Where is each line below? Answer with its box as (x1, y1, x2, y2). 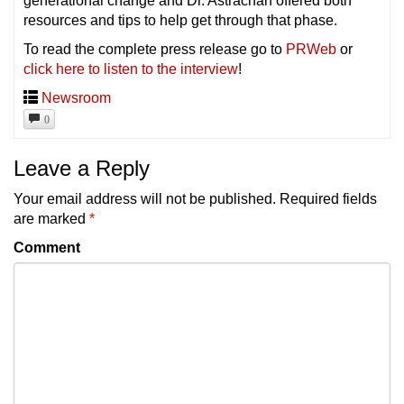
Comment (14, 239, 80, 255)
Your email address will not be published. (14, 190, 276, 207)
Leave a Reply (14, 155, 150, 180)
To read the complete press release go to (23, 41, 286, 57)
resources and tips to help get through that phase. (23, 13, 337, 28)
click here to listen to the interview (23, 61, 238, 77)
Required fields (280, 190, 377, 207)
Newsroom (41, 90, 111, 106)
